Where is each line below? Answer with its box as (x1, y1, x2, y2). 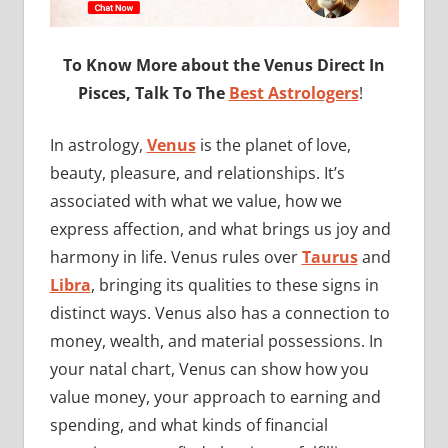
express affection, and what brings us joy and (49, 218, 391, 241)
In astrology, (49, 134, 147, 157)
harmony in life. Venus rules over (49, 246, 302, 269)
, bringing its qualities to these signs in (90, 274, 379, 297)
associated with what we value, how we (49, 190, 342, 213)
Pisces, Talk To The (77, 82, 229, 105)
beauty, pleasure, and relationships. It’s (49, 162, 345, 185)
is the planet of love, (195, 134, 351, 157)
